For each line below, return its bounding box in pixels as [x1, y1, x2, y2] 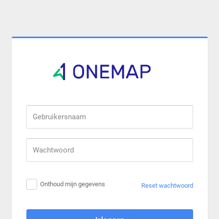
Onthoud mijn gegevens [40, 180, 106, 188]
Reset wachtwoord [141, 181, 193, 189]
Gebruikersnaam [25, 105, 72, 112]
